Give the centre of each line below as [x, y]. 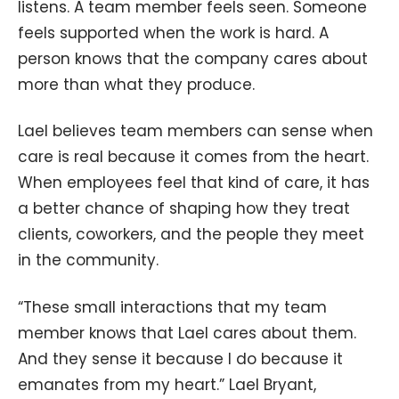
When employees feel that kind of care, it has [194, 183]
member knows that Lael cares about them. [187, 334]
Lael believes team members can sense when [195, 131]
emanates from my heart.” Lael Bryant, [167, 385]
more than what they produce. [136, 84]
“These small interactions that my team [172, 308]
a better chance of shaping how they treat [184, 209]
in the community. [88, 261]
